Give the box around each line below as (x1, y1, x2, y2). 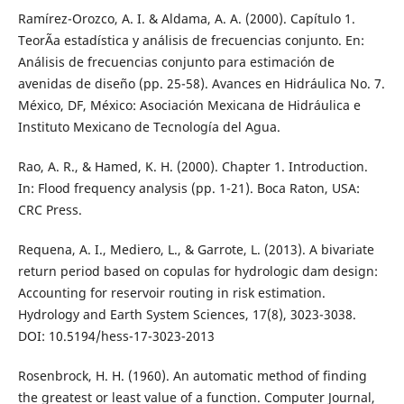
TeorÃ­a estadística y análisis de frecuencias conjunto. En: (17, 32, 364, 50)
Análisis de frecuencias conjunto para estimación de (17, 53, 335, 71)
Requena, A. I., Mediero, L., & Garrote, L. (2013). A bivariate (17, 241, 374, 259)
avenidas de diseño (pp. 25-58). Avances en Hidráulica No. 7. (17, 75, 385, 93)
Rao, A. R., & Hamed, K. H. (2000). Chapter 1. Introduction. (17, 158, 368, 176)
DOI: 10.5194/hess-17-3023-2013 (17, 327, 215, 345)
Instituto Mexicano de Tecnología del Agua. (17, 118, 280, 136)
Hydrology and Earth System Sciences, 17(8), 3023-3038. (17, 306, 356, 324)
